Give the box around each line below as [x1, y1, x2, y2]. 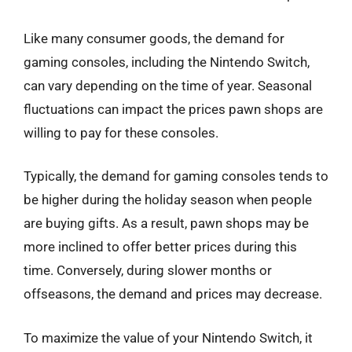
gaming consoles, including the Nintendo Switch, [24, 53, 310, 70]
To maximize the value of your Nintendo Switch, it [24, 329, 313, 346]
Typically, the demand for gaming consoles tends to [24, 168, 328, 184]
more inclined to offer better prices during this [24, 239, 297, 255]
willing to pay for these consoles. [24, 124, 218, 141]
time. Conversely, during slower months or [24, 262, 272, 278]
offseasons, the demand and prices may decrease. [24, 286, 322, 302]
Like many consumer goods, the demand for [24, 30, 284, 46]
